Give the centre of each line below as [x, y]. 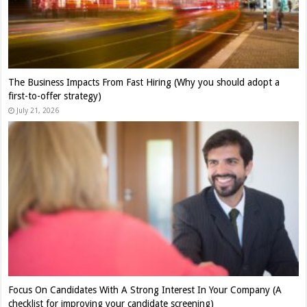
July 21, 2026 [38, 111]
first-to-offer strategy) [55, 96]
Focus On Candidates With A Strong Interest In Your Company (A [145, 290]
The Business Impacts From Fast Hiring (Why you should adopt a [144, 83]
